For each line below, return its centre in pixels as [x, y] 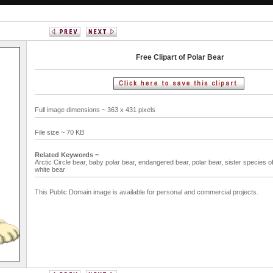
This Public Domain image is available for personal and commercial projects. [147, 192]
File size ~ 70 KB [60, 132]
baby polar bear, [114, 162]
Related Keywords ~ [67, 155]
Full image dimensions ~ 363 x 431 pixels [96, 110]
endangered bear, [165, 162]
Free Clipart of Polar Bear [180, 57]
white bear [50, 169]
